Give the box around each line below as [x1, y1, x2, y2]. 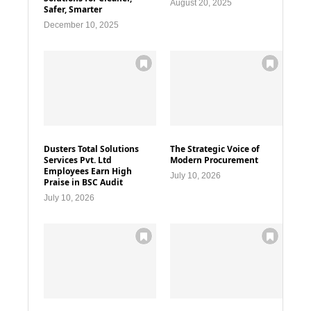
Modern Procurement [170, 154, 259, 166]
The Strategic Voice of [170, 143, 260, 155]
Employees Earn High [44, 165, 132, 177]
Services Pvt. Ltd [44, 154, 112, 166]
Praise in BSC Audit [44, 176, 123, 188]
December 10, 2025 [44, 20, 119, 31]
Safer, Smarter [44, 3, 102, 16]
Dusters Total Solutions [44, 143, 139, 155]
